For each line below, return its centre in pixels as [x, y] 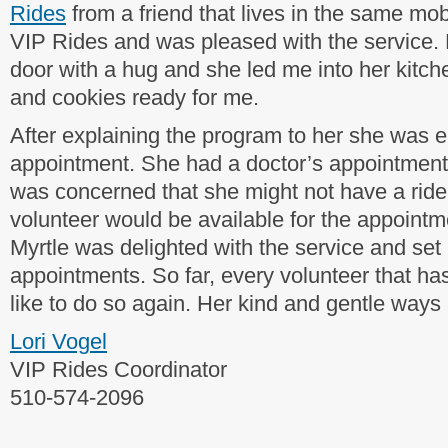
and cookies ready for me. [134, 97]
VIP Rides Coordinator [118, 369]
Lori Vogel [58, 341]
